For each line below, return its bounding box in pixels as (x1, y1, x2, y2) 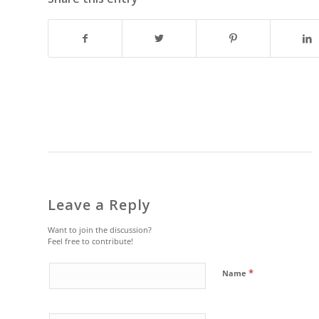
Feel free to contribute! (48, 236, 133, 247)
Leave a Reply (48, 195, 151, 215)
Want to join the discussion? (48, 224, 152, 236)
